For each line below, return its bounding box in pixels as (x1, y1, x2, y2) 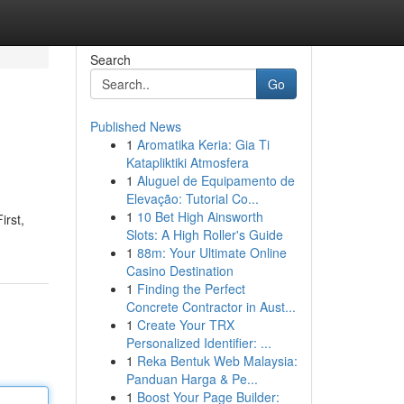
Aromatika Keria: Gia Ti (136, 135, 270, 153)
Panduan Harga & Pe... (125, 370, 258, 388)
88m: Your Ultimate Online (136, 243, 287, 262)
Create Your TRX (136, 316, 234, 334)
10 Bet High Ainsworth (136, 207, 263, 225)
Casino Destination (125, 262, 234, 280)
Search (89, 50, 131, 69)
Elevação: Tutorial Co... (125, 189, 259, 207)
